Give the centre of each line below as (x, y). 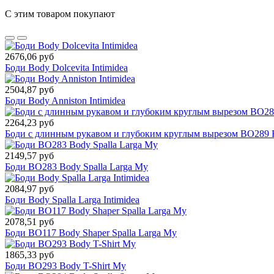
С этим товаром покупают (60, 14)
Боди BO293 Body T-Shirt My (65, 266)
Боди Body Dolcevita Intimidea (66, 68)
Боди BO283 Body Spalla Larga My (76, 167)
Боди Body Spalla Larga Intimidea (72, 200)
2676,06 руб (29, 57)
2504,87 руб (29, 90)
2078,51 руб (29, 222)
